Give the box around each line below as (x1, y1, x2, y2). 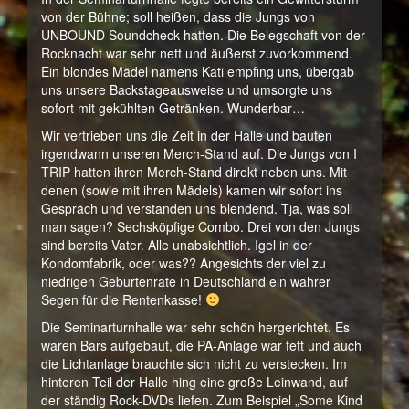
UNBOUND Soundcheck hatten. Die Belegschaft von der (41, 26, 365, 44)
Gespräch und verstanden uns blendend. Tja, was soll (41, 199, 352, 217)
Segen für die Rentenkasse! (41, 290, 205, 309)
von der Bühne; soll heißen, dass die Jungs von (41, 7, 315, 26)
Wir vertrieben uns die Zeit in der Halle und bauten (41, 126, 332, 144)
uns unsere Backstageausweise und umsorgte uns (41, 80, 332, 99)
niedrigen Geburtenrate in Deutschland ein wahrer (41, 272, 330, 290)
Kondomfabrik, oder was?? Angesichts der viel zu (41, 254, 326, 272)
